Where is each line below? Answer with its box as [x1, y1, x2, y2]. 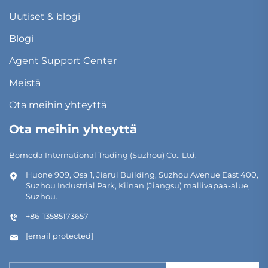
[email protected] [26, 231, 93, 241]
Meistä [9, 77, 41, 89]
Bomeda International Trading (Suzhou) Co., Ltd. [9, 150, 197, 160]
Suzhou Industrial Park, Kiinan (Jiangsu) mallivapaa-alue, [26, 181, 250, 191]
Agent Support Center [9, 55, 117, 67]
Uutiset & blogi [9, 11, 80, 23]
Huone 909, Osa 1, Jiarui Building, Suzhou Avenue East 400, [26, 170, 258, 180]
